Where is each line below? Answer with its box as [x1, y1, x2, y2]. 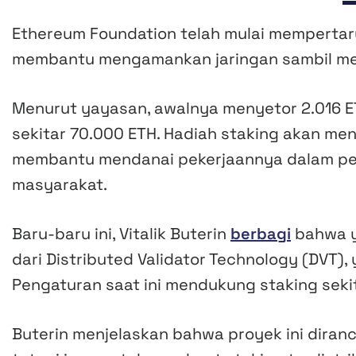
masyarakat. [12, 174, 107, 195]
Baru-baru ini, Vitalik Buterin [12, 223, 230, 245]
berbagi [230, 223, 291, 245]
